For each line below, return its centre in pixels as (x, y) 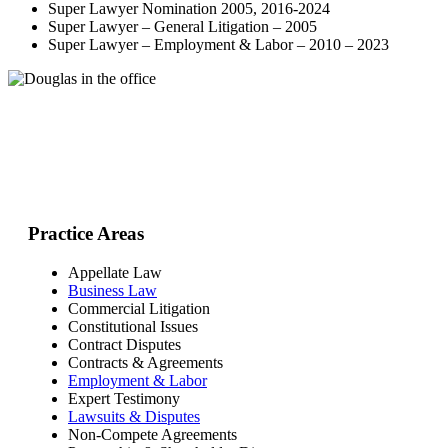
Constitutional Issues (133, 326)
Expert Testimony (124, 398)
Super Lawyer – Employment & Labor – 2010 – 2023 (218, 45)
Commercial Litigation (139, 308)
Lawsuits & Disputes (134, 416)
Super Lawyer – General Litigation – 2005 (182, 27)
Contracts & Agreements (145, 362)
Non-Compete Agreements (152, 434)
